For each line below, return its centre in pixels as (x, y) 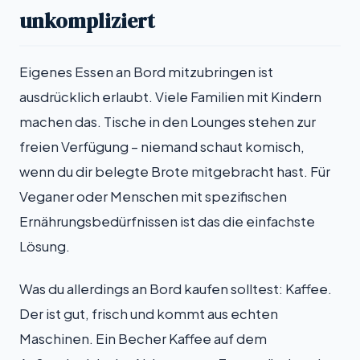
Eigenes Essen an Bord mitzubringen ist (146, 72)
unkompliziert (87, 20)
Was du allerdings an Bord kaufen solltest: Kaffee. (176, 289)
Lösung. (45, 247)
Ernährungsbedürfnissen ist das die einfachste (167, 222)
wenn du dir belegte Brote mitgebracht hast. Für (175, 172)
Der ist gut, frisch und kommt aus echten (149, 314)
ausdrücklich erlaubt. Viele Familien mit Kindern (170, 97)
